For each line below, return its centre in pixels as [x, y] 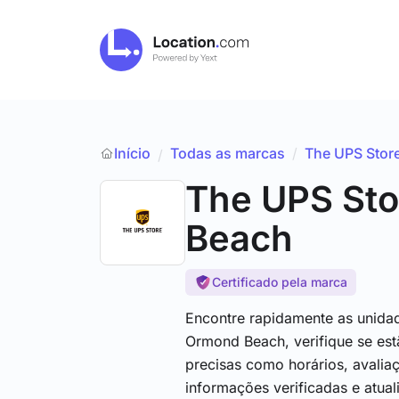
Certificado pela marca [280, 282]
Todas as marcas [228, 153]
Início [132, 153]
